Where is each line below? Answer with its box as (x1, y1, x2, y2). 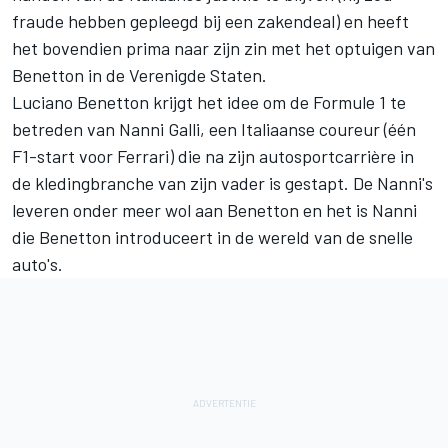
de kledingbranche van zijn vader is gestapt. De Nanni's (12, 171, 433, 194)
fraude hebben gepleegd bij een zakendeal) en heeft (12, 9, 409, 32)
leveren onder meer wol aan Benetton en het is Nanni (12, 198, 417, 221)
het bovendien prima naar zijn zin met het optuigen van (12, 36, 435, 59)
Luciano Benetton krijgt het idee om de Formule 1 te (12, 90, 406, 113)
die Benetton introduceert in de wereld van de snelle (12, 225, 413, 248)
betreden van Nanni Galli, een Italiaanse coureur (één (12, 117, 416, 140)
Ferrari (117, 144, 169, 167)
